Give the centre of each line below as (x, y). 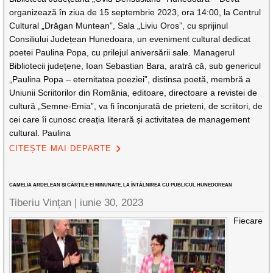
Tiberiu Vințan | (45, 203)
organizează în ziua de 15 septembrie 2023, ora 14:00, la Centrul (135, 12)
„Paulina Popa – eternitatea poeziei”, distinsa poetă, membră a (130, 79)
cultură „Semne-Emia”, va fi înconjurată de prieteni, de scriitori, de (136, 106)
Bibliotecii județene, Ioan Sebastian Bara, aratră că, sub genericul (135, 66)
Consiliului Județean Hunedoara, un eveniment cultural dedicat (130, 39)
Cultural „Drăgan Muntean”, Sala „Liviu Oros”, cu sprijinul (119, 26)
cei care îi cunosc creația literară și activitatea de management (130, 119)
